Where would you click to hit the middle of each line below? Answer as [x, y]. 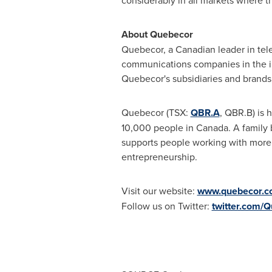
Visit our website [157, 191]
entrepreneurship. [159, 157]
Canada [212, 127]
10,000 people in [158, 127]
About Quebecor [157, 34]
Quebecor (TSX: [156, 112]
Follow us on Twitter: [166, 206]
